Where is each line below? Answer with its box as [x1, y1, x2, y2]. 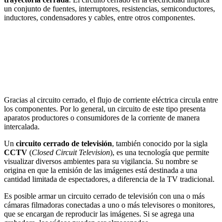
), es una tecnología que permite [110, 148, 209, 157]
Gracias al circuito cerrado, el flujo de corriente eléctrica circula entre [4, 95, 218, 104]
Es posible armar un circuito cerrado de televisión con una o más [4, 191, 205, 200]
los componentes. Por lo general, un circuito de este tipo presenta [4, 104, 206, 113]
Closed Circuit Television [32, 148, 110, 157]
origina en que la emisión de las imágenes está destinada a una [4, 166, 197, 174]
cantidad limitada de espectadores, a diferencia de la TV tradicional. [4, 174, 215, 183]
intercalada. [4, 122, 40, 131]
